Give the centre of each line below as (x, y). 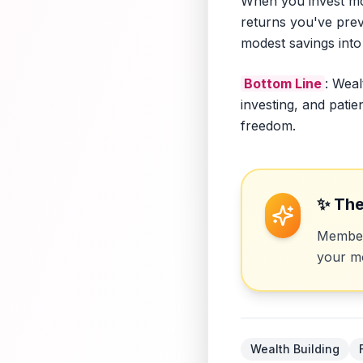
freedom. (268, 126)
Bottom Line (283, 83)
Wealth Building (295, 349)
